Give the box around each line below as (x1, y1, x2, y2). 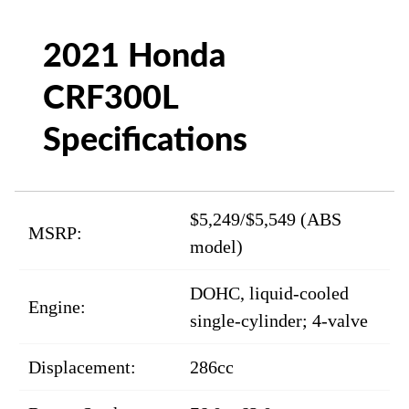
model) (190, 236, 243, 257)
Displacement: (28, 357, 136, 378)
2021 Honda (43, 40, 226, 74)
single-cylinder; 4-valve (190, 310, 368, 331)
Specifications (43, 124, 248, 158)
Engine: (28, 297, 86, 318)
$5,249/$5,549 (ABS (190, 209, 341, 230)
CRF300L (43, 82, 179, 116)
